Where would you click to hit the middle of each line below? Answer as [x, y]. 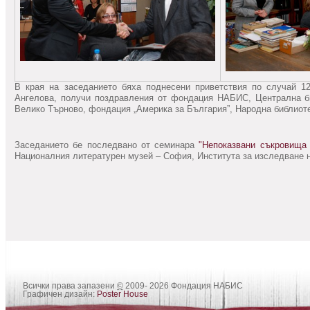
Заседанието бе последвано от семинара [107, 145]
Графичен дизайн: [60, 294]
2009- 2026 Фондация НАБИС [183, 286]
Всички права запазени [70, 286]
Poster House [122, 294]
